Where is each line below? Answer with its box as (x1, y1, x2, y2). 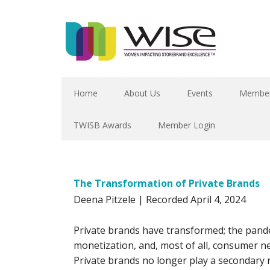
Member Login (158, 119, 215, 131)
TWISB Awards (74, 119, 131, 131)
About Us (124, 87, 160, 99)
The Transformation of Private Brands (74, 177, 260, 190)
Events (187, 87, 213, 99)
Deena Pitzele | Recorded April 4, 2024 (74, 193, 246, 206)
